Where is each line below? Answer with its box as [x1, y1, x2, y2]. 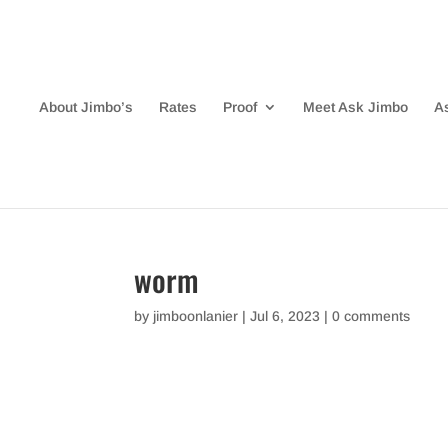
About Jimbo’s [38, 99, 133, 115]
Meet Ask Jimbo [302, 99, 408, 115]
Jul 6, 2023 [250, 308, 321, 324]
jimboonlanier [153, 308, 239, 324]
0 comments [332, 308, 411, 324]
